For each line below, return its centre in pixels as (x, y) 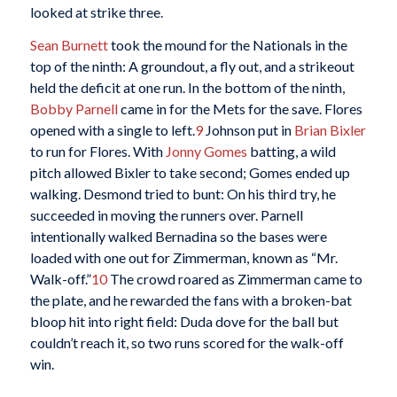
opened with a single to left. (112, 130)
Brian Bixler (330, 130)
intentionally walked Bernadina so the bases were (178, 237)
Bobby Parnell (74, 109)
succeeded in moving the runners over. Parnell (166, 215)
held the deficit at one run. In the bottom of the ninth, (187, 88)
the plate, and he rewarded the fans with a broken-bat (191, 300)
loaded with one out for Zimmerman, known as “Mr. (183, 258)
